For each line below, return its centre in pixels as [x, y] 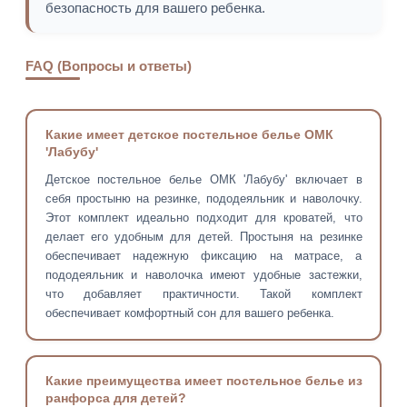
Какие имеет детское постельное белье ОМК [189, 135]
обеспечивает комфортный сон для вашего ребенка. [189, 313]
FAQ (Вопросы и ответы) [109, 66]
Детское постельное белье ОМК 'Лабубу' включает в [203, 180]
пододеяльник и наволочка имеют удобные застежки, [203, 275]
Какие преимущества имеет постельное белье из [203, 381]
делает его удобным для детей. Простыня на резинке [203, 237]
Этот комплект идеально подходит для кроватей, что [203, 218]
